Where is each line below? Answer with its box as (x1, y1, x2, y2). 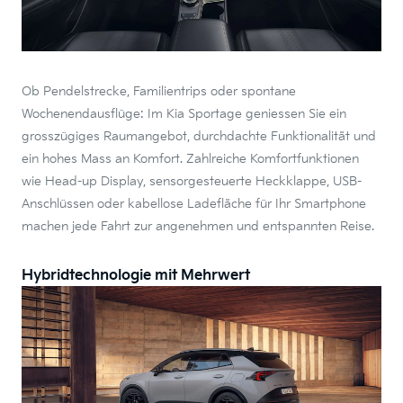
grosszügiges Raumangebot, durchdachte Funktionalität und (22, 128, 376, 144)
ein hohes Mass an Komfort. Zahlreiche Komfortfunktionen (22, 150, 359, 166)
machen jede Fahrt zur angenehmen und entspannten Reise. (22, 218, 374, 234)
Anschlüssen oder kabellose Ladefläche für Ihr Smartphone (22, 195, 366, 211)
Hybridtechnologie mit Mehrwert (22, 266, 250, 284)
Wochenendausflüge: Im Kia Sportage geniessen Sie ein (22, 105, 346, 121)
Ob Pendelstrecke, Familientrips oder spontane (22, 83, 296, 99)
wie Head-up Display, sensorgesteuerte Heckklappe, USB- (22, 173, 362, 189)
